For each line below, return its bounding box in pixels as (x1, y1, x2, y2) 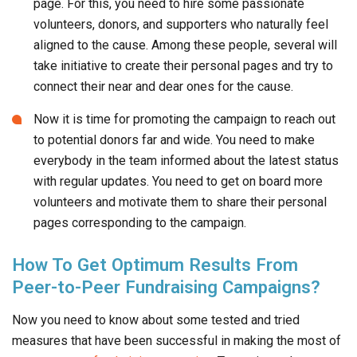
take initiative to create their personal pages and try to (33, 58, 333, 74)
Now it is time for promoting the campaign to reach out (33, 112, 335, 127)
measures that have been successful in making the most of (12, 333, 341, 349)
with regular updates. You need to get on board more (33, 174, 323, 190)
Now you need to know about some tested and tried (12, 312, 300, 328)
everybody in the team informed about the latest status (33, 153, 339, 169)
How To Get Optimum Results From (12, 254, 298, 276)
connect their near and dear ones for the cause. (33, 79, 293, 95)
